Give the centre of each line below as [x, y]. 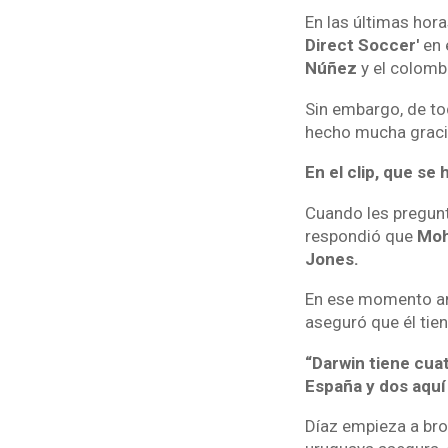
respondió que [360, 235]
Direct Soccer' [361, 45]
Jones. [331, 258]
